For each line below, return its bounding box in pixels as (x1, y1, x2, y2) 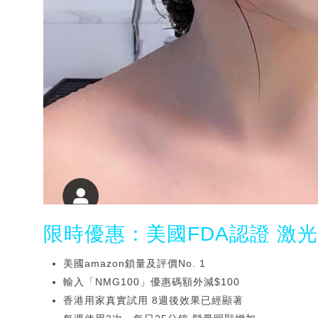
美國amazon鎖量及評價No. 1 (63, 258, 206, 270)
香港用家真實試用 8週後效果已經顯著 (63, 295, 243, 307)
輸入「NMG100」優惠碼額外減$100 (63, 276, 240, 288)
